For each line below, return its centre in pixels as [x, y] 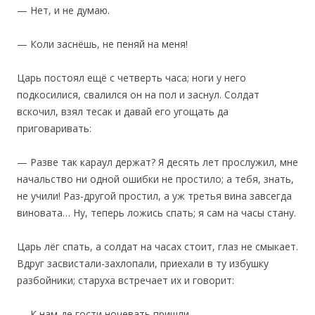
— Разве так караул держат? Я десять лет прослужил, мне [157, 162]
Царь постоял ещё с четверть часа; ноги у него [131, 78]
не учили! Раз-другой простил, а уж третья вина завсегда [154, 196]
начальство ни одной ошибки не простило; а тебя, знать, [155, 179]
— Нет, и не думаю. [63, 11]
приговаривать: [54, 129]
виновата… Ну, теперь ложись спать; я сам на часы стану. [156, 213]
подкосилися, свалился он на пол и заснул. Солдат [138, 95]
